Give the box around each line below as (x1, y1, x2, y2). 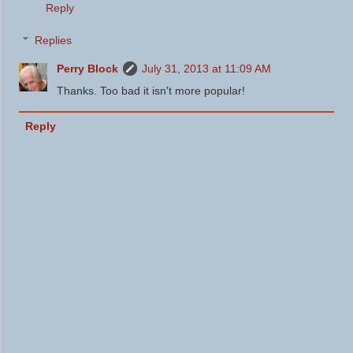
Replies (35, 34, 72, 47)
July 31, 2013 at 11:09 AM (142, 62, 272, 76)
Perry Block (57, 62, 119, 76)
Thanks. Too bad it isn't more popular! (57, 84, 246, 98)
